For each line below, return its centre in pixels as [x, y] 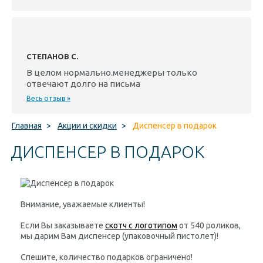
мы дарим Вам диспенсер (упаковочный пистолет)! [119, 236]
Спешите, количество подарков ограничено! [107, 257]
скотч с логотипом [141, 225]
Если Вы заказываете [63, 225]
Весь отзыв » [48, 98]
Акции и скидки [87, 126]
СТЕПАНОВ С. [52, 56]
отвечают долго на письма [83, 84]
